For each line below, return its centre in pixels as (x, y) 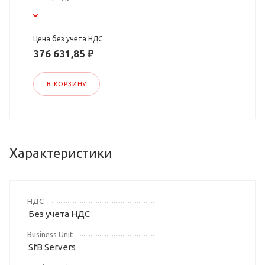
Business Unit (50, 235)
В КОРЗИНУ (67, 84)
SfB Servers (52, 247)
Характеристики (61, 153)
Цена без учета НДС (68, 39)
